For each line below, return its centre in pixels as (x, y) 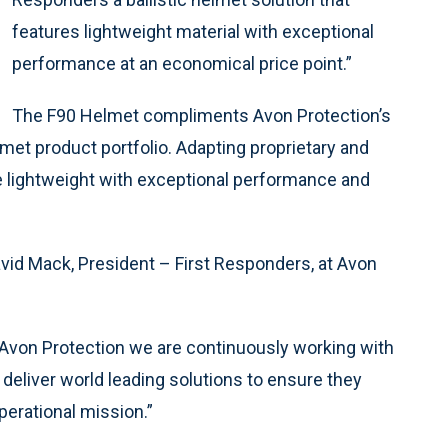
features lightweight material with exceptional (193, 31)
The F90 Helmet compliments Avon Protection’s (201, 115)
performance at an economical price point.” (182, 63)
